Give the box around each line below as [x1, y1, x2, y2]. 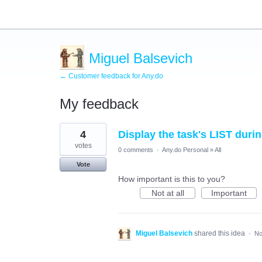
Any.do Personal [162, 146, 208, 153]
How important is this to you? [118, 174, 225, 184]
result [60, 130, 80, 140]
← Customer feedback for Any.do [60, 72, 163, 80]
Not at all [151, 188, 184, 198]
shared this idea [194, 229, 247, 237]
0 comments [118, 146, 153, 153]
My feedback [60, 96, 139, 112]
